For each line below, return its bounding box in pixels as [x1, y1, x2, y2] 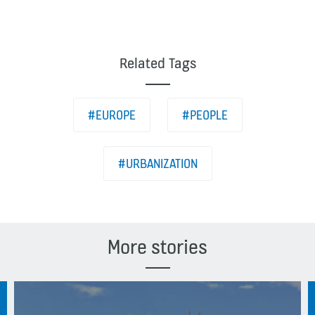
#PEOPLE [181, 107, 228, 123]
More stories [108, 234, 207, 259]
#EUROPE [87, 107, 136, 123]
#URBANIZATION [117, 155, 198, 172]
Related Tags [119, 53, 196, 72]
